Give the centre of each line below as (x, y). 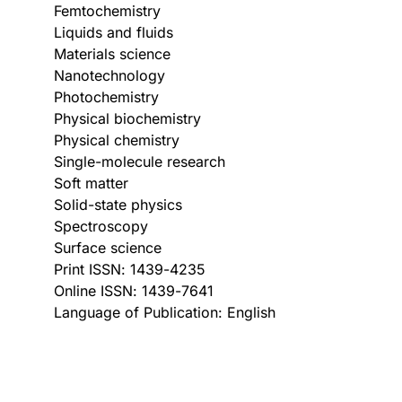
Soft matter (91, 183)
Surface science (108, 248)
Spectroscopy (101, 226)
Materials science (112, 54)
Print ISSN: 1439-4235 (130, 269)
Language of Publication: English (165, 312)
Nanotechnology (109, 75)
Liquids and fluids (114, 32)
